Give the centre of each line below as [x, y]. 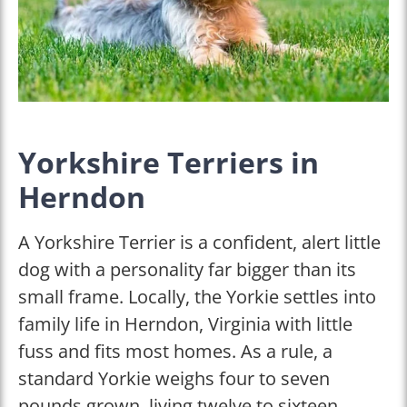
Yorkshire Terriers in [169, 162]
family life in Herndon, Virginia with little [185, 323]
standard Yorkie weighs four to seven [174, 378]
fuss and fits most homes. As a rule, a [175, 351]
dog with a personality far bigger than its [187, 269]
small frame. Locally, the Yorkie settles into [197, 296]
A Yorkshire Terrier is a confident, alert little [199, 242]
